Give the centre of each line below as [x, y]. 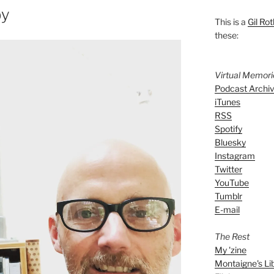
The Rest [232, 236]
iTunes [227, 102]
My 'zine [230, 250]
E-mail [227, 209]
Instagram [235, 155]
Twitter [228, 169]
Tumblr [228, 196]
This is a [231, 21]
